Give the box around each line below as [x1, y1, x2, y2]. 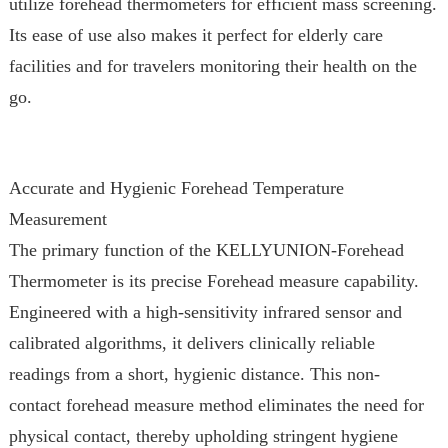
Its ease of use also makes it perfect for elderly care [8, 25, 383, 45]
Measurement [8, 209, 107, 229]
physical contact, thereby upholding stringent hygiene [8, 426, 398, 446]
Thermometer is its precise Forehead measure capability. [8, 271, 419, 291]
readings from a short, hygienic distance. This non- [8, 364, 380, 384]
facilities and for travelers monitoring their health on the [8, 56, 417, 76]
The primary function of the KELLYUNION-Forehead [8, 240, 404, 260]
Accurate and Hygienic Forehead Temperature [8, 178, 344, 198]
